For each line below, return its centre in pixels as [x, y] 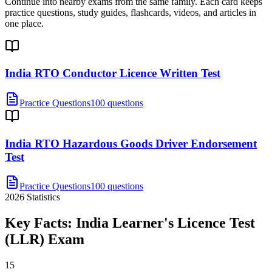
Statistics [42, 197]
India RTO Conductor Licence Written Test [113, 73]
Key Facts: [40, 223]
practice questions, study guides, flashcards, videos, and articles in [131, 12]
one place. [24, 23]
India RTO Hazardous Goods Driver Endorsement [131, 143]
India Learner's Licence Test [165, 223]
